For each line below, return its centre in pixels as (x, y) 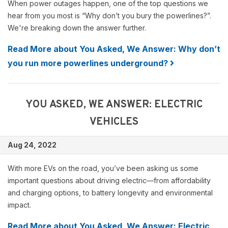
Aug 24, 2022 (32, 145)
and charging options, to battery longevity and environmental (110, 193)
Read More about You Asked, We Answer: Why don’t (114, 49)
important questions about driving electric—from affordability (109, 180)
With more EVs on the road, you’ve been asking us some (103, 168)
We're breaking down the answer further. (77, 28)
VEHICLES (114, 122)
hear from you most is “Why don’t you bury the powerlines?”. (109, 16)
